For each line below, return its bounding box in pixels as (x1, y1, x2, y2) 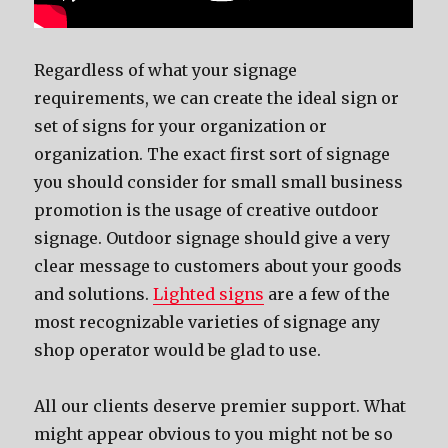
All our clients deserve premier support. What (34, 396, 407, 416)
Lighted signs (153, 284, 265, 304)
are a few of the (264, 284, 391, 304)
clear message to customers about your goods (34, 256, 403, 276)
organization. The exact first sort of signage (34, 144, 391, 164)
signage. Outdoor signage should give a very (34, 228, 391, 248)
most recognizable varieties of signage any (34, 312, 381, 332)
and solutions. (34, 284, 154, 304)
